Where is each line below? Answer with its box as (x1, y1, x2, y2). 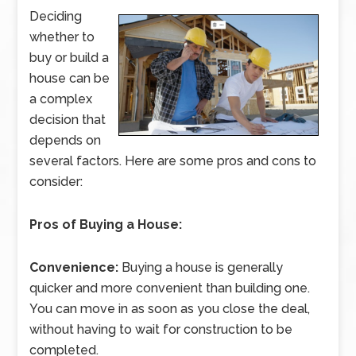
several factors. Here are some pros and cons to (29, 153, 317, 168)
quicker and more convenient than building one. (29, 281, 311, 296)
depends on (29, 133, 102, 148)
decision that (29, 112, 106, 127)
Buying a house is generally (118, 260, 284, 275)
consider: (29, 174, 83, 189)
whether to (29, 29, 95, 44)
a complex (29, 91, 93, 106)
